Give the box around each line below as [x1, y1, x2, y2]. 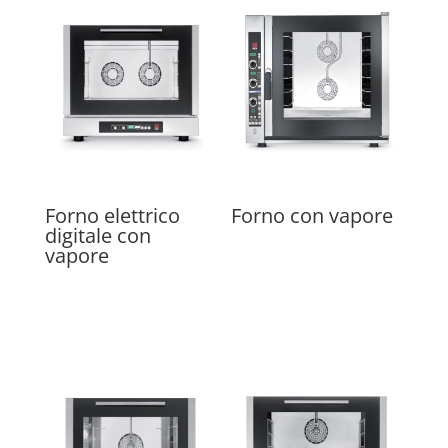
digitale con [44, 222, 151, 250]
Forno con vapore [231, 202, 394, 230]
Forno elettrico [44, 202, 180, 230]
